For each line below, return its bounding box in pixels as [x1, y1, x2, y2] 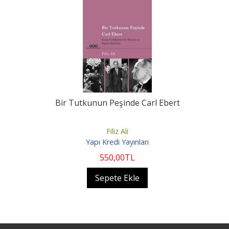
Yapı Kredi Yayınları [86, 137, 149, 147]
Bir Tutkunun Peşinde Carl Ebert [55, 97, 180, 108]
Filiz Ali [106, 126, 128, 136]
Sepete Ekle [95, 172, 140, 184]
